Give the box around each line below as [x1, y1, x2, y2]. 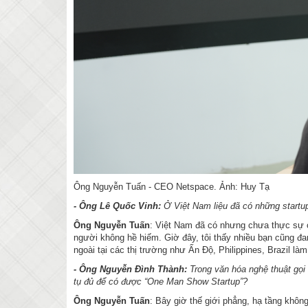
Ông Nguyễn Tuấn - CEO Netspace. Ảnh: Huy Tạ [74, 181, 269, 192]
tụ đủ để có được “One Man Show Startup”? [74, 276, 247, 287]
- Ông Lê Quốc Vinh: [74, 201, 164, 212]
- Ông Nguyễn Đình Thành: [74, 264, 190, 275]
